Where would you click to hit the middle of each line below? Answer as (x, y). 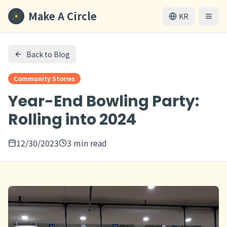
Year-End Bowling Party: (104, 101)
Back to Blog (48, 54)
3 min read (87, 143)
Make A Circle (63, 16)
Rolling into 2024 (72, 120)
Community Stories (44, 78)
